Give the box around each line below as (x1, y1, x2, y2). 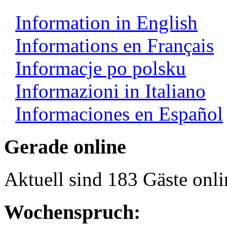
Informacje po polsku (15, 57, 186, 79)
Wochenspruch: (4, 201, 140, 224)
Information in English (15, 11, 198, 33)
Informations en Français (15, 34, 214, 56)
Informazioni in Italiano (15, 80, 206, 102)
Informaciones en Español (15, 102, 223, 125)
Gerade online (4, 135, 126, 158)
